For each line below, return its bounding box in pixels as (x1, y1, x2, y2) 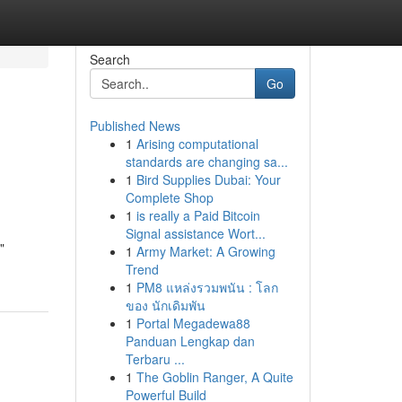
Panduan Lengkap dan (125, 332, 255, 350)
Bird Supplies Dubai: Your (135, 170, 281, 188)
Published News (89, 117, 180, 135)
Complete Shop (125, 188, 214, 206)
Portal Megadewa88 (135, 314, 250, 332)
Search (89, 50, 130, 68)
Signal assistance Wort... (125, 224, 266, 242)
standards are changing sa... (125, 153, 288, 170)
